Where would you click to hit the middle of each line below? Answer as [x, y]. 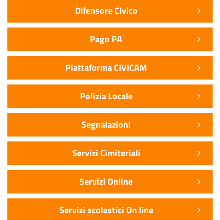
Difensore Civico [106, 10]
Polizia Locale [106, 96]
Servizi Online [106, 181]
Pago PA [106, 39]
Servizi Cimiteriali [106, 153]
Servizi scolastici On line [106, 210]
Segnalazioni [106, 124]
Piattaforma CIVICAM [106, 67]
